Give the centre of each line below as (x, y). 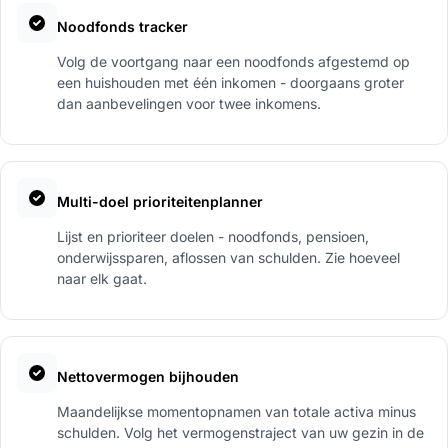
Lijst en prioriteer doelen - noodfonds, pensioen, (213, 236)
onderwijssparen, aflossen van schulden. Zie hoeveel (228, 257)
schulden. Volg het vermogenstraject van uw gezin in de (240, 432)
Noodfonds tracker (122, 26)
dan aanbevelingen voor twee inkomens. (189, 103)
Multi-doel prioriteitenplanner (160, 201)
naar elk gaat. (102, 278)
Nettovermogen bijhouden (148, 376)
